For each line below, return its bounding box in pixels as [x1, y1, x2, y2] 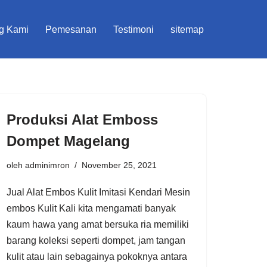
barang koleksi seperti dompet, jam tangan [7, 235, 185, 246]
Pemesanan [45, 24, 97, 35]
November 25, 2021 [82, 160, 157, 170]
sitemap [170, 24, 204, 35]
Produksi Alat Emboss [7, 111, 158, 128]
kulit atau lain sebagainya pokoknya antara [7, 251, 187, 262]
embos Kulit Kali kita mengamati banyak [7, 203, 176, 213]
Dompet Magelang [7, 132, 130, 149]
